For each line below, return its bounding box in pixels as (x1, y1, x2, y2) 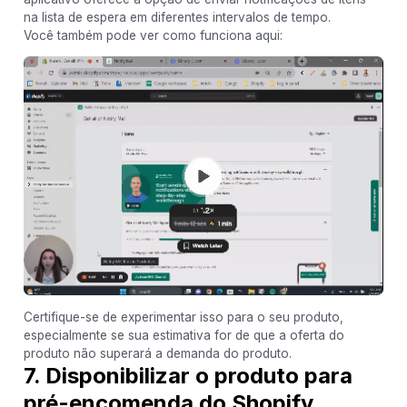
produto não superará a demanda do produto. (23, 346, 292, 361)
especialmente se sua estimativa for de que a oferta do (23, 328, 344, 342)
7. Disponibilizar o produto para (23, 362, 352, 389)
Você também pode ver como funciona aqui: (23, 27, 283, 43)
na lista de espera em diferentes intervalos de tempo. (23, 9, 331, 25)
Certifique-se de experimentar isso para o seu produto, (23, 310, 343, 324)
